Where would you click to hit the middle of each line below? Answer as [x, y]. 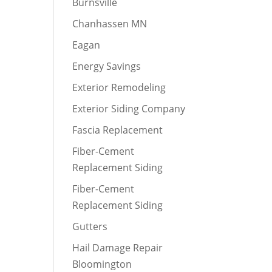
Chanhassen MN [110, 24]
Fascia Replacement [118, 130]
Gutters [90, 226]
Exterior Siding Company [129, 109]
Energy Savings [107, 66]
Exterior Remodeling [119, 87]
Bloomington [102, 264]
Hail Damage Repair [118, 248]
